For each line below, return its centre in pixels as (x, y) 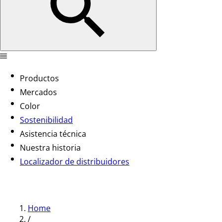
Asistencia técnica (53, 134)
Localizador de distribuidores (75, 162)
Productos (39, 78)
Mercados (38, 92)
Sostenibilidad (46, 120)
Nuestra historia (50, 148)
